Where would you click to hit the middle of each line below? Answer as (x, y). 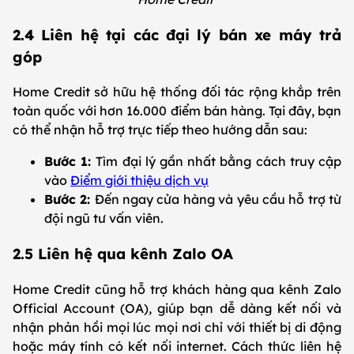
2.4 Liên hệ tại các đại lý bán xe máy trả (177, 34)
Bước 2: (70, 200)
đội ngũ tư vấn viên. (105, 218)
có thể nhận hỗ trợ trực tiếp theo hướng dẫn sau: (162, 130)
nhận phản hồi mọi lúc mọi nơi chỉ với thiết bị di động (177, 327)
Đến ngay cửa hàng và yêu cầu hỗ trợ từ (218, 200)
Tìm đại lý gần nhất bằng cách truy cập (219, 162)
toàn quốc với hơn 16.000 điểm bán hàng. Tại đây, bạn (177, 111)
